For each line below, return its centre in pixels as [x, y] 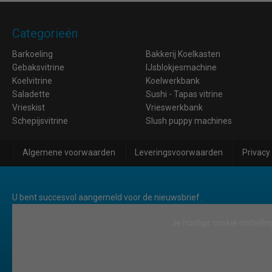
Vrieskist [29, 107]
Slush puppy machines [189, 121]
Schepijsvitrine [40, 121]
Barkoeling [32, 54]
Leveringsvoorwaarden [179, 152]
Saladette [31, 94]
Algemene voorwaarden [69, 152]
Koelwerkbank [173, 81]
